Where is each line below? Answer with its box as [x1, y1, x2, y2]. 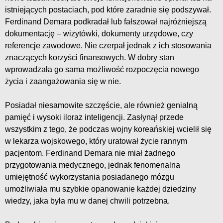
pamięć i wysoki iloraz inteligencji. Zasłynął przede [5, 113, 184, 122]
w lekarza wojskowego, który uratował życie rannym [5, 137, 187, 146]
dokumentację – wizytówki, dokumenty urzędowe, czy [5, 29, 193, 38]
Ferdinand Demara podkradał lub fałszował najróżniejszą [5, 17, 207, 26]
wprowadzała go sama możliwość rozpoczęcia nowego [5, 65, 199, 74]
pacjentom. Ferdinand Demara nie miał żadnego [5, 149, 175, 158]
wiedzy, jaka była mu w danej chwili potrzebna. [5, 197, 170, 206]
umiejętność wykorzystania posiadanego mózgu [5, 173, 174, 182]
